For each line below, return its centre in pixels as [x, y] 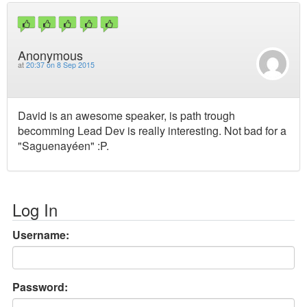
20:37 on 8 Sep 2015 [60, 64]
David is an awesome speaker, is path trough [126, 115]
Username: [41, 234]
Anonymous [50, 54]
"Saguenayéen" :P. [63, 145]
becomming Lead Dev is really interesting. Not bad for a [152, 130]
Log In [35, 209]
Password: [40, 286]
